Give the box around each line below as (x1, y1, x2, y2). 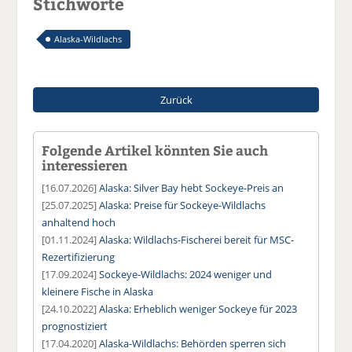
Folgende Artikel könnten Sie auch (42, 141, 269, 159)
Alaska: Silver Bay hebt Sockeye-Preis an (99, 180, 284, 195)
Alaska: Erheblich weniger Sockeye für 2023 (99, 301, 298, 316)
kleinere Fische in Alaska (42, 284, 154, 299)
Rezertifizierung (42, 249, 115, 264)
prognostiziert (42, 318, 108, 333)
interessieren (42, 156, 128, 174)
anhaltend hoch (42, 214, 116, 229)
